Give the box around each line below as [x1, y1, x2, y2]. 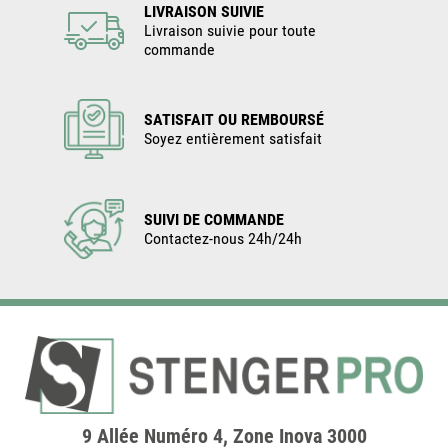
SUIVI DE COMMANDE [144, 210, 284, 230]
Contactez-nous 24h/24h [144, 229, 302, 249]
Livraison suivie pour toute [144, 21, 316, 41]
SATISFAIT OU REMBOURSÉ [144, 110, 324, 130]
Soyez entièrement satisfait [144, 129, 322, 149]
